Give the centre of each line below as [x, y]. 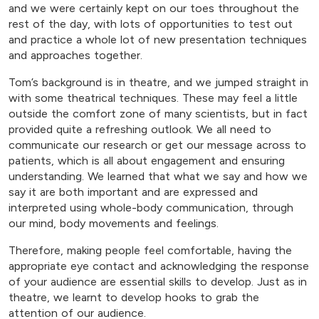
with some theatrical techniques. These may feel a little [153, 98]
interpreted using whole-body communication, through [151, 208]
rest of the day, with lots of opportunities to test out [151, 24]
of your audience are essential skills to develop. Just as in [158, 282]
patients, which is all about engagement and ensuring [147, 161]
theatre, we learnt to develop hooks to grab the [134, 298]
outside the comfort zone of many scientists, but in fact [158, 114]
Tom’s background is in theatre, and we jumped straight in [158, 83]
